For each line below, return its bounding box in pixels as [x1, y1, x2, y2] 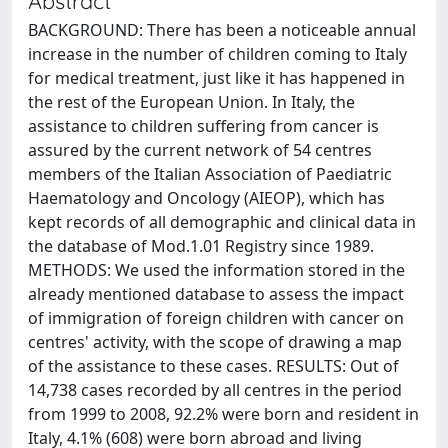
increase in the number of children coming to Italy [28, 43, 407, 65]
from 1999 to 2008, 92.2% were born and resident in [28, 403, 419, 425]
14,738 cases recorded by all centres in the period [28, 379, 402, 401]
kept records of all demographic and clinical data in [28, 211, 416, 233]
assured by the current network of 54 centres [28, 139, 372, 161]
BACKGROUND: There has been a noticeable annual [28, 19, 416, 41]
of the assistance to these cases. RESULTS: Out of [28, 355, 399, 377]
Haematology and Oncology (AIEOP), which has [28, 187, 385, 209]
